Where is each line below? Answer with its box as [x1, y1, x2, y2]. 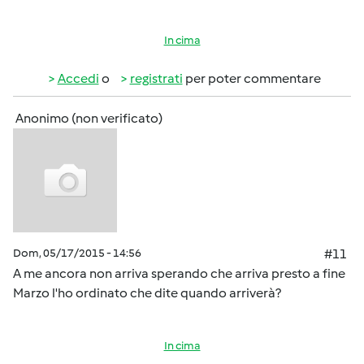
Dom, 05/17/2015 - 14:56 [13, 246, 141, 260]
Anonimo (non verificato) [15, 110, 162, 126]
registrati [129, 71, 183, 86]
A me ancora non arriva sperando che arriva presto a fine [13, 266, 345, 281]
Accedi [57, 71, 99, 86]
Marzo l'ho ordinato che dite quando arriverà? [13, 285, 281, 301]
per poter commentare [182, 71, 321, 86]
